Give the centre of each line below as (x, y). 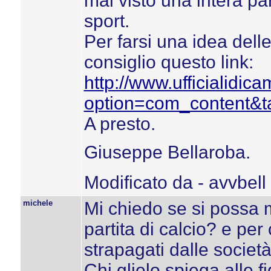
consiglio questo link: (168, 62)
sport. (106, 21)
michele (38, 203)
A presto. (119, 124)
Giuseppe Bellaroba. (167, 152)
